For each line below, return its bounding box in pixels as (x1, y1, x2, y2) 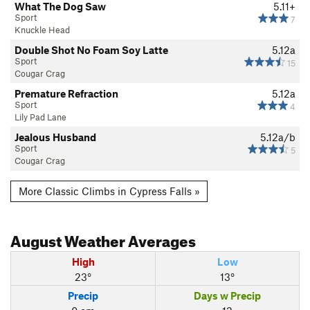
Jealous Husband (15, 130, 96, 143)
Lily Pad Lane (15, 111, 66, 122)
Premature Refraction (15, 86, 118, 100)
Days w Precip (194, 289, 261, 302)
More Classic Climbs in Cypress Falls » (18, 185, 200, 198)
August (10, 226, 62, 251)
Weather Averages (62, 226, 196, 251)
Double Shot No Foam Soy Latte (15, 43, 168, 56)
